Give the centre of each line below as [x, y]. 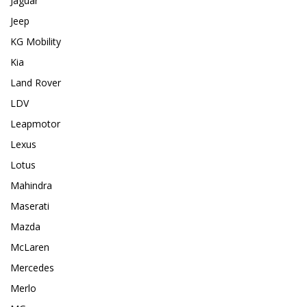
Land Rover [36, 83]
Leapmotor [35, 124]
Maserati [30, 206]
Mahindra [31, 186]
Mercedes [32, 268]
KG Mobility [36, 42]
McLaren [30, 247]
